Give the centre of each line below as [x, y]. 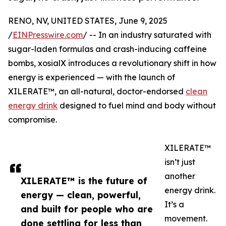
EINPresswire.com [48, 35]
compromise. [33, 120]
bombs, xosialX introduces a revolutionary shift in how [112, 63]
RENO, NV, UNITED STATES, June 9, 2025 [88, 21]
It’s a [174, 205]
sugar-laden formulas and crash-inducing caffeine [107, 49]
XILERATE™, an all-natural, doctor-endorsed [97, 92]
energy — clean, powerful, [81, 195]
